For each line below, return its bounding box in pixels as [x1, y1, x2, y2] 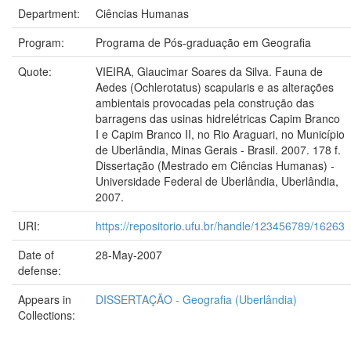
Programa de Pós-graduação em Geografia [96, 34, 311, 50]
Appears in [18, 291, 71, 307]
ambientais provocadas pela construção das [96, 94, 314, 110]
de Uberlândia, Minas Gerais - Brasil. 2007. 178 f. [96, 141, 341, 157]
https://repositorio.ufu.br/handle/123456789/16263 [96, 217, 345, 233]
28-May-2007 [96, 246, 162, 262]
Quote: [18, 63, 55, 79]
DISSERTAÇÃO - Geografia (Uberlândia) [96, 291, 297, 307]
